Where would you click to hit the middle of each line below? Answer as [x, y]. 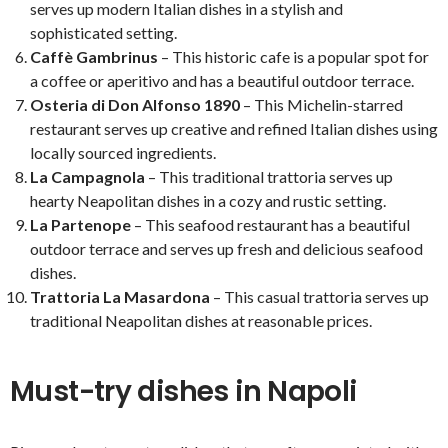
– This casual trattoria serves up [319, 297]
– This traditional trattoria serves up [269, 177]
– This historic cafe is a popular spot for [293, 57]
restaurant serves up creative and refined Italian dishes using [234, 129]
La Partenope [80, 225]
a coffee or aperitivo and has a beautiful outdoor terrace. [222, 81]
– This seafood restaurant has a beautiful [270, 225]
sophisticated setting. [103, 33]
